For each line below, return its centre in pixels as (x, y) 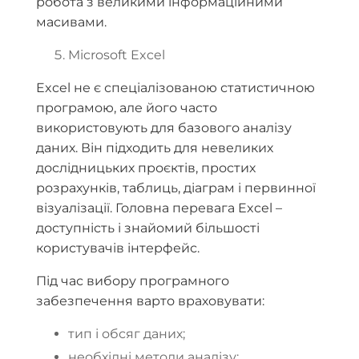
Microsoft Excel (117, 55)
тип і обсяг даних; (127, 334)
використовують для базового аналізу (164, 128)
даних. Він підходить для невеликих (155, 148)
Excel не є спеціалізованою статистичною (175, 88)
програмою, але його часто (127, 108)
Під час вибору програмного (133, 281)
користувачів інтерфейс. (118, 248)
